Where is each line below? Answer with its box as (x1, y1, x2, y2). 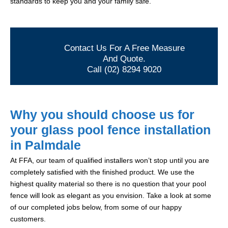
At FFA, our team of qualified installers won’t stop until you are (10, 156, 209, 165)
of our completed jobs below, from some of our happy (10, 203, 182, 212)
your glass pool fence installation (10, 123, 211, 137)
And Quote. (103, 54, 146, 64)
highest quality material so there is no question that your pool (10, 180, 206, 188)
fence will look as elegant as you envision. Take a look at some (10, 191, 211, 200)
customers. (10, 215, 46, 223)
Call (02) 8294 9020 (87, 65, 161, 75)
